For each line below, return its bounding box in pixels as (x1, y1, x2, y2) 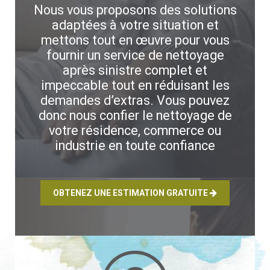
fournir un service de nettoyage (46, 47, 224, 63)
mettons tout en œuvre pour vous (40, 32, 230, 48)
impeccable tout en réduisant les (40, 77, 230, 93)
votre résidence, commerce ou (49, 122, 221, 138)
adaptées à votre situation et (51, 17, 219, 33)
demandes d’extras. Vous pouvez (40, 92, 230, 108)
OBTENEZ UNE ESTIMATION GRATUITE (53, 187, 210, 198)
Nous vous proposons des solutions (33, 2, 237, 17)
